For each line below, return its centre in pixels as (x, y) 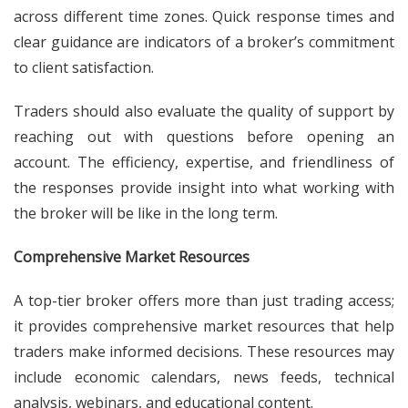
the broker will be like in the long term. (146, 213)
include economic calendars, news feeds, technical (204, 377)
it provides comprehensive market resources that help (204, 326)
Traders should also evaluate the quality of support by (204, 111)
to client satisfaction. (84, 67)
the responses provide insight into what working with (204, 188)
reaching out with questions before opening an (204, 137)
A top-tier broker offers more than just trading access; (204, 301)
